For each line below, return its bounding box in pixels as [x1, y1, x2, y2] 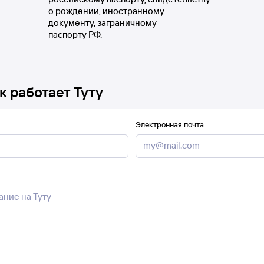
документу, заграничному [48, 17, 157, 28]
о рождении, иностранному [48, 5, 164, 16]
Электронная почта [136, 120, 204, 129]
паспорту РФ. [48, 29, 102, 40]
